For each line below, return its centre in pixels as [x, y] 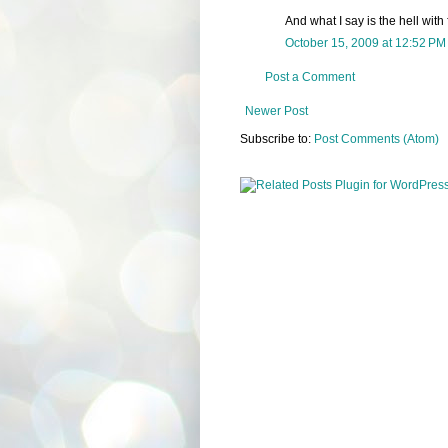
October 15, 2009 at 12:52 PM [365, 42]
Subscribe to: [276, 138]
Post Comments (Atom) [376, 138]
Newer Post [276, 110]
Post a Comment [309, 76]
